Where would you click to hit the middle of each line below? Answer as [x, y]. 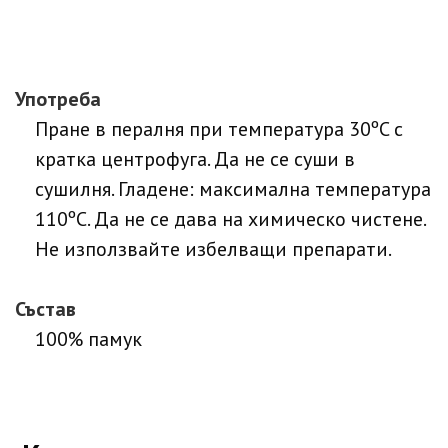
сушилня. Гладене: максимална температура [233, 189]
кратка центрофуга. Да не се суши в [195, 159]
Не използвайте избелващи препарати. [213, 249]
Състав [45, 309]
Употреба [58, 99]
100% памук [88, 339]
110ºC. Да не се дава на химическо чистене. [230, 219]
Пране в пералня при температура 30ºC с [219, 129]
